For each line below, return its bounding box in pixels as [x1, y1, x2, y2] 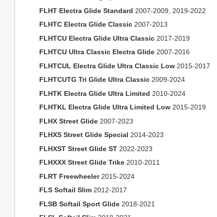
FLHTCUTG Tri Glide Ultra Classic [39, 76, 150, 83]
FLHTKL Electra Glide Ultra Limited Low [39, 103, 170, 111]
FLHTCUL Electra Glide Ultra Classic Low [39, 62, 175, 70]
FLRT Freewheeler [39, 172, 99, 180]
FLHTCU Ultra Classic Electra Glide [39, 48, 155, 56]
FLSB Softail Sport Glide [39, 200, 120, 208]
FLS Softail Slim [39, 186, 92, 194]
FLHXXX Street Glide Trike [39, 158, 124, 166]
